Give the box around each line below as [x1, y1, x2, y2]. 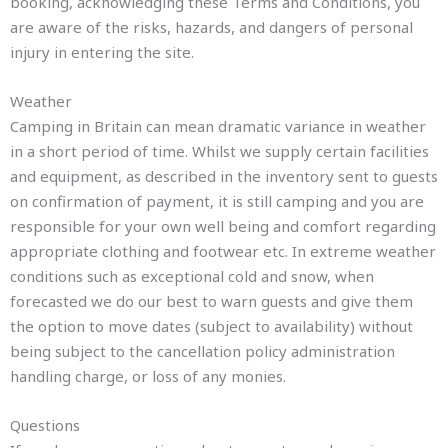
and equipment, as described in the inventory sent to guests [10, 166, 438, 186]
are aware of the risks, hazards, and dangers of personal [10, 17, 413, 37]
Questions [10, 415, 80, 435]
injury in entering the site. [10, 42, 194, 62]
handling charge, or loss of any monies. [10, 366, 286, 386]
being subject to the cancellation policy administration [10, 341, 395, 361]
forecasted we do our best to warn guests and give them [10, 291, 413, 311]
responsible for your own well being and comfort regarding [10, 216, 436, 236]
